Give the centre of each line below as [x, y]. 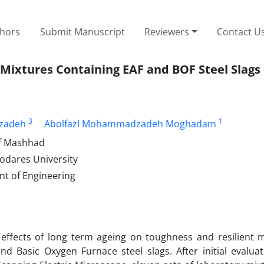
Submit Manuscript [82, 32]
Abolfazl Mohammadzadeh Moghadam [130, 123]
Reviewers [167, 32]
